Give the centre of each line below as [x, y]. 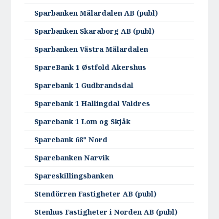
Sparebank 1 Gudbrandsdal [84, 86]
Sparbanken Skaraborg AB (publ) [95, 31]
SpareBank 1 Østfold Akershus [90, 67]
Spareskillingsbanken [74, 176]
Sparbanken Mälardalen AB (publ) [96, 13]
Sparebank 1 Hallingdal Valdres [92, 104]
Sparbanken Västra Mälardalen [91, 49]
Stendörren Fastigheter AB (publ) [96, 194]
